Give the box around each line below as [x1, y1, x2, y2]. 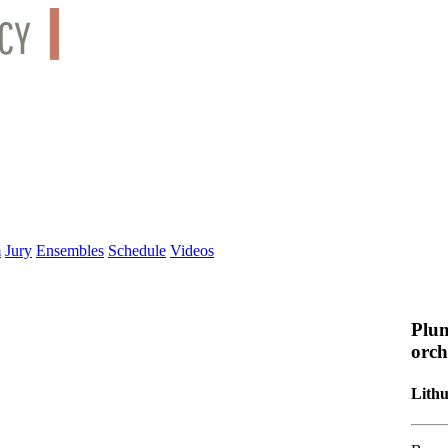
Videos [170, 242, 214, 259]
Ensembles [36, 242, 104, 259]
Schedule [108, 242, 166, 259]
